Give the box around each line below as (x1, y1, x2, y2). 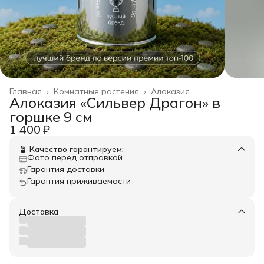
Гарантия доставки (27, 163, 104, 174)
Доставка (19, 206, 58, 217)
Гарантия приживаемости (27, 175, 131, 186)
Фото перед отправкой (27, 151, 123, 163)
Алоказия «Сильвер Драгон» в (9, 93, 220, 111)
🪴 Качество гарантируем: (19, 143, 124, 154)
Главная (9, 85, 42, 97)
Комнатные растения (54, 85, 139, 97)
